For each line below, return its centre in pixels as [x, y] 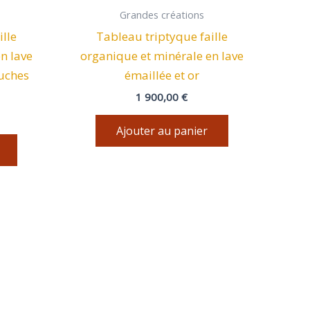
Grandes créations [162, 15]
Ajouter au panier [162, 130]
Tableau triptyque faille [162, 36]
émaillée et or [162, 75]
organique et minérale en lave [162, 55]
